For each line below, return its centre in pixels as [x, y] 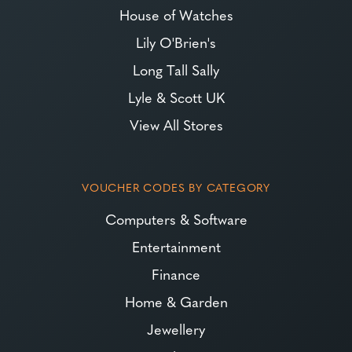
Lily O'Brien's [176, 42]
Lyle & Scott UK [176, 97]
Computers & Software [176, 219]
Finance [176, 274]
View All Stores [176, 125]
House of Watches [176, 15]
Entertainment [176, 247]
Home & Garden [176, 302]
